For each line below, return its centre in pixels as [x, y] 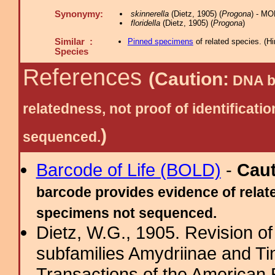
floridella [145, 23]
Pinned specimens [160, 41]
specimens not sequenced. [126, 213]
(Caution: [189, 79]
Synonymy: [79, 14]
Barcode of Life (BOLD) [128, 170]
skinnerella [149, 14]
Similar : [74, 42]
